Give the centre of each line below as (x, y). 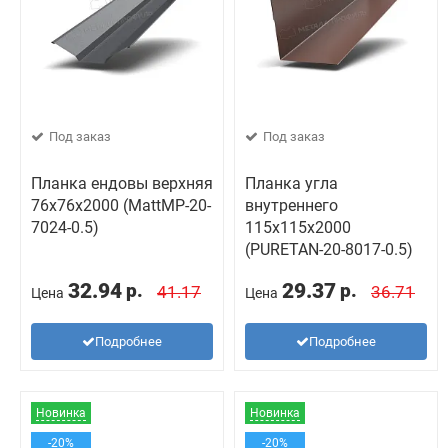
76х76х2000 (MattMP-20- (121, 205)
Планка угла (291, 183)
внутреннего (291, 205)
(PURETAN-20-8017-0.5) (329, 249)
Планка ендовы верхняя (122, 183)
